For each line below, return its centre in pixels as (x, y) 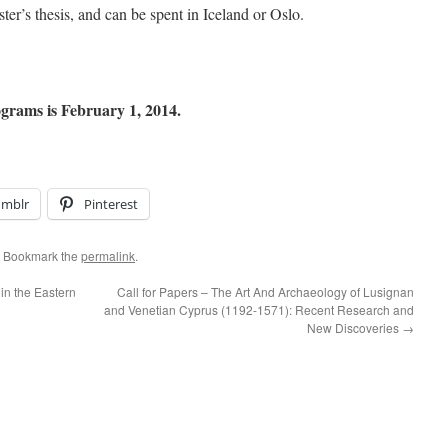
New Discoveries (354, 327)
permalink (108, 255)
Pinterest (111, 204)
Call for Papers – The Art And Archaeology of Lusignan (265, 291)
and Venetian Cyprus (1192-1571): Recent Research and (259, 309)
